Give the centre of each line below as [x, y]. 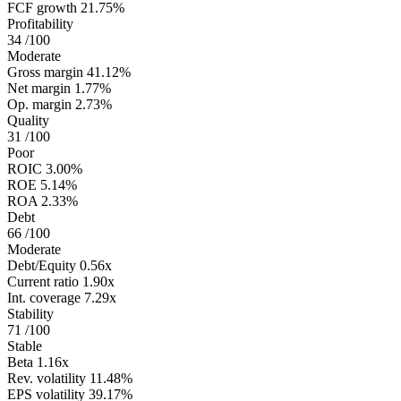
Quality [28, 120]
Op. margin [39, 104]
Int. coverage [44, 297]
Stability [30, 313]
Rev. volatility [47, 378]
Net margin [39, 88]
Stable [25, 346]
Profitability [40, 23]
